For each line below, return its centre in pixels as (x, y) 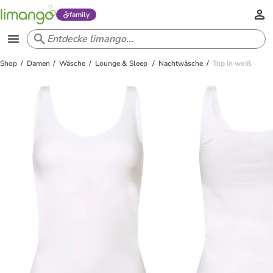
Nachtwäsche (181, 63)
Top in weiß (232, 63)
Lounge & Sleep (122, 63)
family (79, 15)
